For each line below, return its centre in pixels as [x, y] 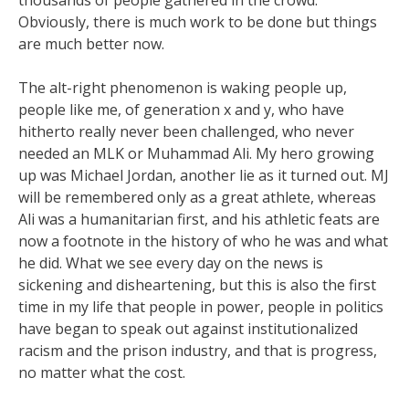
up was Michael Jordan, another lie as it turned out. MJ [204, 175]
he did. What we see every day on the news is [171, 263]
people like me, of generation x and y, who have [181, 110]
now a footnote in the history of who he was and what [203, 241]
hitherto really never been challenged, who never [186, 131]
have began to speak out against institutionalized [188, 329]
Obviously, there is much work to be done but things [198, 22]
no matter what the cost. [102, 372]
